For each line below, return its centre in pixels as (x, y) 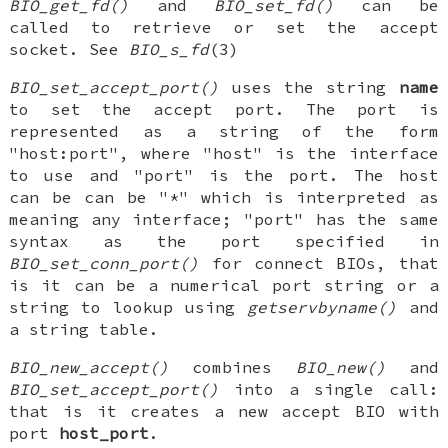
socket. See (69, 48)
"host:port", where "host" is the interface (224, 152)
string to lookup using (128, 306)
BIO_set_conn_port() (104, 262)
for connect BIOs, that (319, 262)
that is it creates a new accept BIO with (224, 410)
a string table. (84, 328)
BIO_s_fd (169, 48)
